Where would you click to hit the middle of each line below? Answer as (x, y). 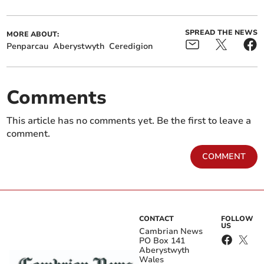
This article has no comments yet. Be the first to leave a (129, 121)
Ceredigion (131, 47)
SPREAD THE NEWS (221, 33)
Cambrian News (171, 232)
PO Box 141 (162, 241)
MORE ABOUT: (33, 34)
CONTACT (156, 219)
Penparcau (28, 47)
